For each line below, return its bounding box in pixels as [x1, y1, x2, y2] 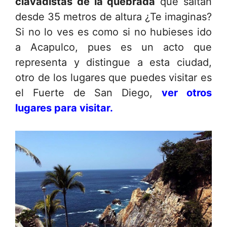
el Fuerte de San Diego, [15, 86, 162, 99]
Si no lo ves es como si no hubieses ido [15, 25, 212, 38]
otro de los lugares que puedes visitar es [15, 71, 212, 84]
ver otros [162, 86, 212, 99]
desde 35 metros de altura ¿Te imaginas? [15, 10, 212, 23]
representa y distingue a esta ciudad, [15, 56, 212, 68]
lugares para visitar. [15, 101, 113, 114]
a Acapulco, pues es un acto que [15, 41, 212, 53]
